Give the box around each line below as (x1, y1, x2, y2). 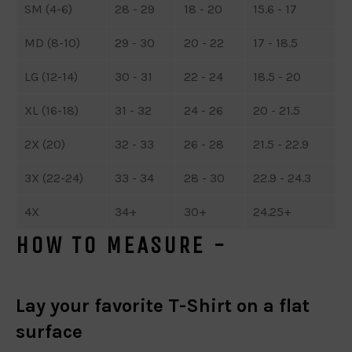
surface (16, 320, 82, 343)
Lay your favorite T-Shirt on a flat (16, 294, 310, 317)
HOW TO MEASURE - (16, 230, 235, 259)
